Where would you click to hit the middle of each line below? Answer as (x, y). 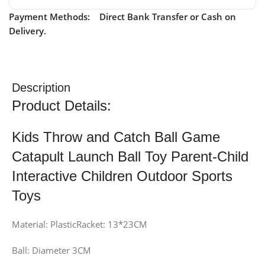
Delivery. (29, 30)
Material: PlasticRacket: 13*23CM (80, 224)
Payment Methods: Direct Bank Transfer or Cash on (122, 16)
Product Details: (62, 105)
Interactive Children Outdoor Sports (122, 176)
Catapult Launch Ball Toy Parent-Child (130, 156)
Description (41, 87)
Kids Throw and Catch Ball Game (116, 137)
